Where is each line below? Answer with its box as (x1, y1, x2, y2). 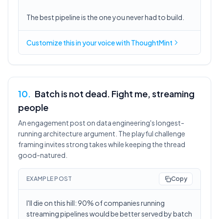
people (18, 102, 48, 113)
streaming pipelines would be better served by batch (26, 209, 192, 218)
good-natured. (18, 151, 67, 159)
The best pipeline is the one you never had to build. (26, 13, 184, 22)
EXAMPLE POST (26, 175, 72, 182)
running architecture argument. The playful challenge (18, 129, 185, 138)
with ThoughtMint (115, 38, 173, 47)
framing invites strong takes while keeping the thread (18, 140, 185, 149)
